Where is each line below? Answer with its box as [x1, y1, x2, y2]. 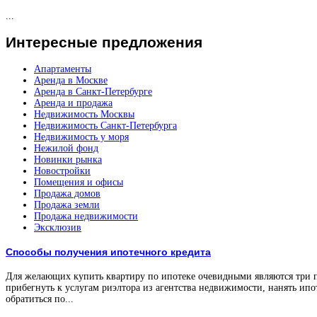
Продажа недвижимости [34, 210, 138, 221]
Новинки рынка [34, 154, 102, 165]
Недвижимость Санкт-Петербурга [34, 120, 177, 131]
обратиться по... [6, 293, 74, 304]
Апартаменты [34, 63, 91, 74]
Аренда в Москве [34, 74, 108, 86]
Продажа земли [34, 199, 100, 210]
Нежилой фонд [34, 142, 98, 154]
